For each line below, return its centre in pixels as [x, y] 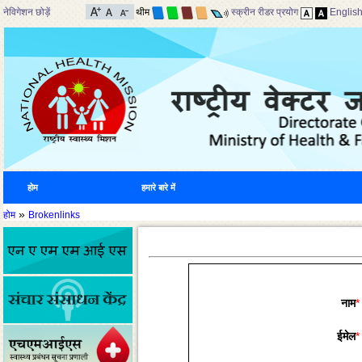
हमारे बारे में [158, 187]
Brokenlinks [54, 215]
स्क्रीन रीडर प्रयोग [264, 13]
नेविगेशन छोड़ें [27, 12]
